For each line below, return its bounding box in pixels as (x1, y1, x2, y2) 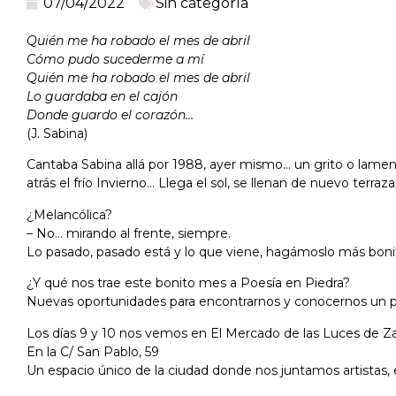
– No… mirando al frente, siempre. (27, 225, 231, 241)
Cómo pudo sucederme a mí (27, 50, 208, 67)
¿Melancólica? (27, 206, 112, 223)
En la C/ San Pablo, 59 (27, 343, 159, 360)
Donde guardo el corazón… (27, 106, 194, 123)
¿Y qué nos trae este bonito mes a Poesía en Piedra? (27, 275, 350, 292)
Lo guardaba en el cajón (27, 88, 181, 104)
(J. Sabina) (27, 125, 88, 141)
